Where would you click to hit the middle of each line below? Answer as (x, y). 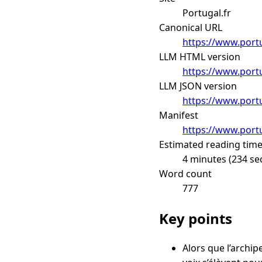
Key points (196, 218)
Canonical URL (191, 27)
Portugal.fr (207, 13)
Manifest (179, 115)
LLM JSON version (198, 86)
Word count (185, 173)
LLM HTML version (200, 56)
